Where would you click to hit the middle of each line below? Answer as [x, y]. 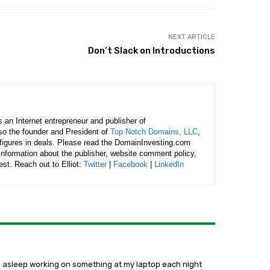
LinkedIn [169, 164]
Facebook [130, 164]
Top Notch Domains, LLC [154, 132]
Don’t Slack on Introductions [151, 51]
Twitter [95, 164]
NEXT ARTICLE [191, 37]
